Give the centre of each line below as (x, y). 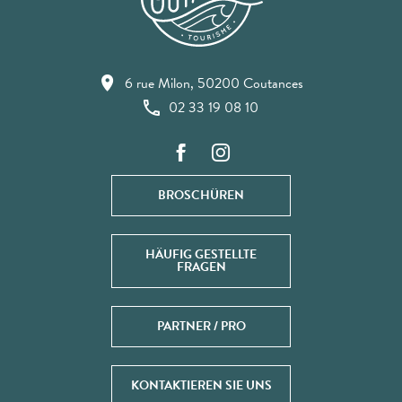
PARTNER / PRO (201, 326)
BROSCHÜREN (201, 195)
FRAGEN (201, 267)
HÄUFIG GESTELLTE (201, 254)
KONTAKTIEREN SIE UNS (201, 385)
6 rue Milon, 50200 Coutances (214, 83)
